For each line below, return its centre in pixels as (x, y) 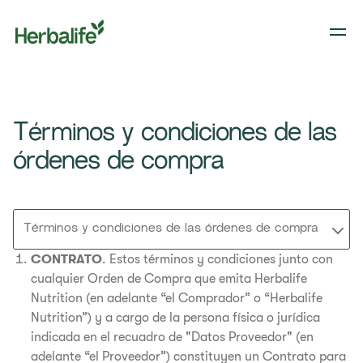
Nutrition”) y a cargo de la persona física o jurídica (175, 318)
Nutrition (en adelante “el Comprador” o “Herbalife (177, 298)
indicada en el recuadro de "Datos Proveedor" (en (172, 337)
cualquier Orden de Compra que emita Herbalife (169, 279)
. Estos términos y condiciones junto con (218, 259)
